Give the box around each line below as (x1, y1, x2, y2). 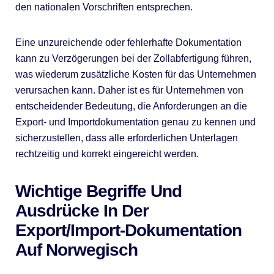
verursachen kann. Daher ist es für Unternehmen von (15, 85, 243, 95)
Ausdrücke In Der (15, 201, 149, 220)
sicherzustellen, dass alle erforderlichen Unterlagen (15, 133, 238, 143)
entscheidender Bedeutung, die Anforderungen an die (15, 101, 247, 111)
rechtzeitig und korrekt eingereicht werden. (15, 149, 199, 159)
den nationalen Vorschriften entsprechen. (15, 2, 193, 12)
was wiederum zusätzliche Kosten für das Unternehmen (15, 69, 256, 80)
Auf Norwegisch (15, 240, 138, 259)
